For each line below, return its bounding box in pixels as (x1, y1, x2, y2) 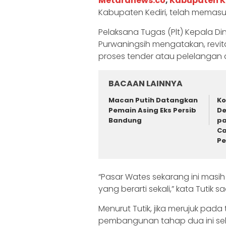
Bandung (108, 116, 142, 126)
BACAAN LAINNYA (108, 78, 183, 90)
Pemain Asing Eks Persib (108, 105, 196, 116)
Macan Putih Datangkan (108, 95, 198, 105)
